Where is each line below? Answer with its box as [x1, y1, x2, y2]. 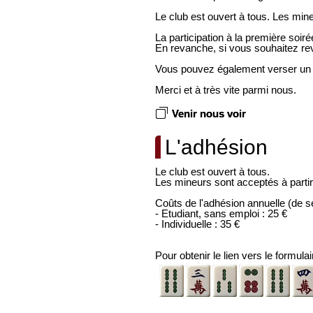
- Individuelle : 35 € [155, 218, 240, 230]
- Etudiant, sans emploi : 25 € [155, 208, 287, 219]
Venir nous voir [172, 107, 246, 119]
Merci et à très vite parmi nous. [155, 84, 296, 96]
